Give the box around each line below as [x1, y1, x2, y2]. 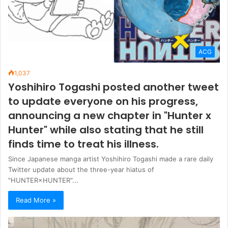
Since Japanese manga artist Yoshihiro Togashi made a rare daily [8, 155, 213, 163]
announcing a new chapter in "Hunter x [8, 108, 211, 123]
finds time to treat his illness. [8, 137, 159, 152]
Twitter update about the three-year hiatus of [8, 165, 154, 174]
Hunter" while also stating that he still [8, 123, 204, 137]
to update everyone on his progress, [8, 94, 198, 109]
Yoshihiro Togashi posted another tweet [8, 80, 219, 95]
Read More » [16, 196, 56, 205]
